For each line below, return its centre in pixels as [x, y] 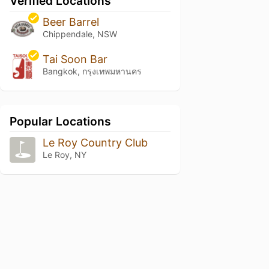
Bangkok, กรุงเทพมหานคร [92, 71]
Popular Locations [60, 122]
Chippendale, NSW [80, 34]
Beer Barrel [71, 22]
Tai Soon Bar [75, 59]
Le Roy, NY [64, 155]
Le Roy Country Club [95, 143]
